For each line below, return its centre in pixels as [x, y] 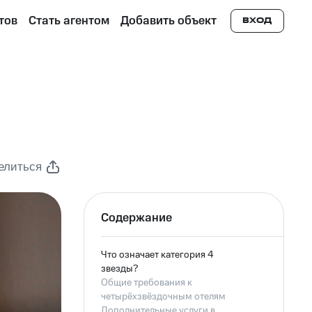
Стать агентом [69, 21]
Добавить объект [168, 21]
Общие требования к [146, 283]
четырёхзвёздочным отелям [163, 297]
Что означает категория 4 [157, 255]
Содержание [136, 218]
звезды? [119, 269]
